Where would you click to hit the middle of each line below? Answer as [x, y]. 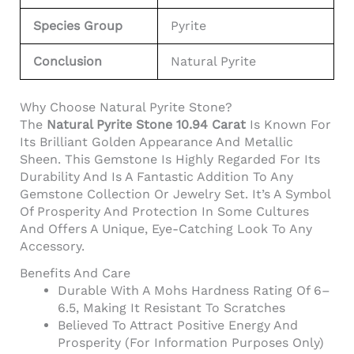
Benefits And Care [75, 273]
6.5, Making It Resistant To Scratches [171, 307]
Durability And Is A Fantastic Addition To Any [156, 176]
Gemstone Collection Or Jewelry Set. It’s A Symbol [175, 194]
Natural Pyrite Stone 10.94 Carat [146, 124]
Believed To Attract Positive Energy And [178, 325]
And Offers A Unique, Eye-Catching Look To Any [166, 228]
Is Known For [288, 124]
